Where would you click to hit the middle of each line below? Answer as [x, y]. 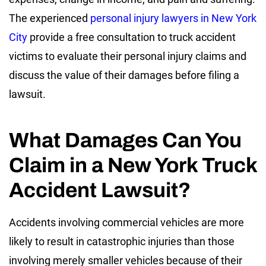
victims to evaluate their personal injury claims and [128, 56]
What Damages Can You [125, 140]
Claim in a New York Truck [133, 165]
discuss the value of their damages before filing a [124, 75]
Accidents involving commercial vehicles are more [126, 223]
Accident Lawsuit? [100, 190]
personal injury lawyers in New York [173, 18]
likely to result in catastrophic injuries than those [122, 242]
